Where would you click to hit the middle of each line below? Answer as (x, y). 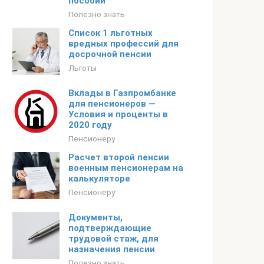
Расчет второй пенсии (119, 157)
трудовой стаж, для (113, 239)
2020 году (90, 125)
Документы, (95, 217)
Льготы (82, 68)
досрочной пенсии (110, 54)
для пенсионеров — (112, 104)
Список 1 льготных (110, 33)
